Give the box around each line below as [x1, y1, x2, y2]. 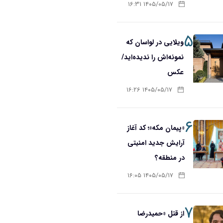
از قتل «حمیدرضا [137, 208, 185, 219]
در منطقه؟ [154, 152, 185, 163]
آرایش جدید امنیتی [127, 137, 185, 148]
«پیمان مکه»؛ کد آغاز [126, 122, 185, 133]
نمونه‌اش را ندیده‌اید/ [121, 52, 184, 63]
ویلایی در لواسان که [126, 37, 184, 48]
